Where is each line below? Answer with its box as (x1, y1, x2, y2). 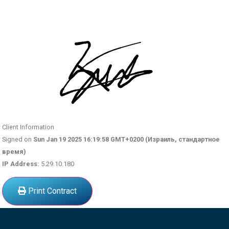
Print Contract (26, 186, 77, 196)
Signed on (2, 135, 34, 143)
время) (2, 147, 27, 155)
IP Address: (2, 159, 40, 168)
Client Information (2, 123, 55, 131)
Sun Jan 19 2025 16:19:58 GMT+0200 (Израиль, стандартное (33, 135, 220, 143)
